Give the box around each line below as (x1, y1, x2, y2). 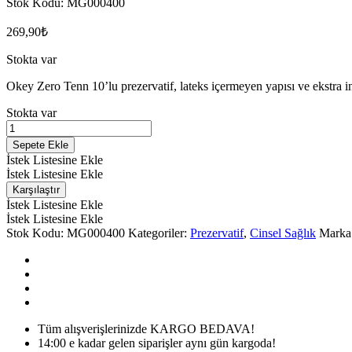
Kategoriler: (128, 225, 190, 240)
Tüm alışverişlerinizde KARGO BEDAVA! (38, 321, 255, 335)
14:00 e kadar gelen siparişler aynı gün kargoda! (38, 335, 276, 350)
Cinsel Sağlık (250, 225, 316, 240)
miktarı (5, 189, 40, 203)
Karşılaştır (13, 183, 60, 196)
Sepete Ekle (13, 138, 68, 151)
